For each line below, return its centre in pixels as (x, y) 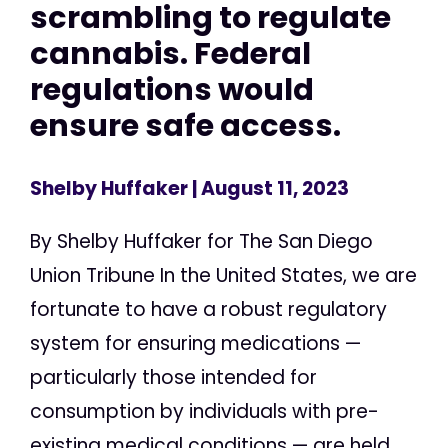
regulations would (172, 89)
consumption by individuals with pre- (204, 412)
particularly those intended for (173, 378)
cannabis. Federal (170, 53)
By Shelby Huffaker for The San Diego (201, 242)
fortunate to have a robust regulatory (208, 310)
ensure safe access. (185, 125)
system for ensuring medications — (195, 344)
